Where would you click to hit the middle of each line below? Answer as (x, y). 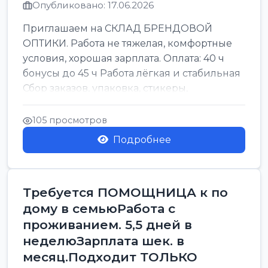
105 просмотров (70, 120)
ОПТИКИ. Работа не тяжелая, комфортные (127, 43)
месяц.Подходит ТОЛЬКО (110, 257)
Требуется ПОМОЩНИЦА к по (125, 192)
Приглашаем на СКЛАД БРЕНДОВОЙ (118, 28)
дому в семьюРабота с (99, 208)
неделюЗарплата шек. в (103, 241)
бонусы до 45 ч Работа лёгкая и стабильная (132, 73)
